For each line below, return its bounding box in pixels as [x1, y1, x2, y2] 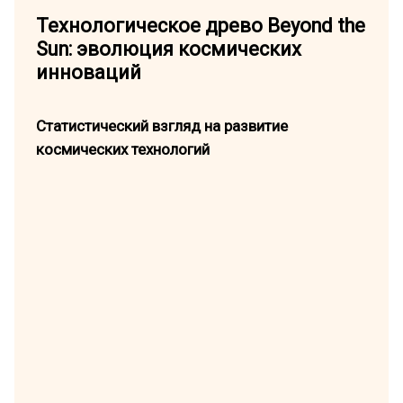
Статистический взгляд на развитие [35, 116, 288, 135]
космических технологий [35, 139, 210, 158]
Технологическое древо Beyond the [35, 14, 365, 38]
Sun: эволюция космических [35, 38, 301, 61]
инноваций [35, 61, 141, 85]
